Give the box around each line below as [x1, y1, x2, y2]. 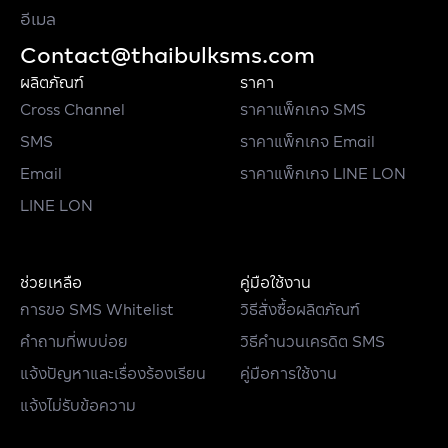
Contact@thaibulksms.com [20, 37, 315, 72]
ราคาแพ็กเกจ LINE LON [240, 161, 406, 185]
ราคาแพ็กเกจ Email [240, 129, 375, 153]
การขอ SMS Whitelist [20, 297, 174, 321]
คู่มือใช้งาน [240, 270, 311, 294]
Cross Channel [20, 97, 125, 121]
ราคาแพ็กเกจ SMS [240, 97, 366, 121]
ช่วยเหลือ [20, 270, 82, 294]
